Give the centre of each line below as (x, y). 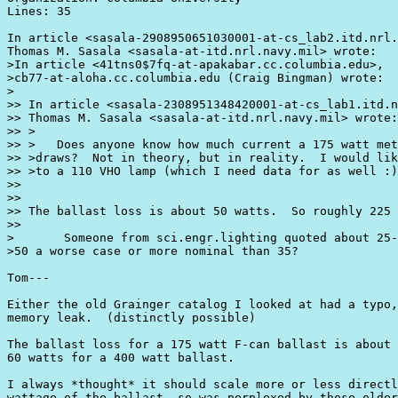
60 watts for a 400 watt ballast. (121, 357)
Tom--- (28, 277)
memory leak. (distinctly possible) (131, 317)
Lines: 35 (39, 11)
